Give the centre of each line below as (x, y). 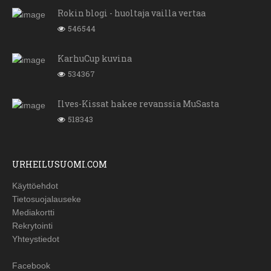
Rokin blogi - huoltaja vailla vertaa (132, 13)
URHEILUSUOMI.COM (60, 165)
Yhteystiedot (36, 239)
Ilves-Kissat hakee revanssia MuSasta (138, 104)
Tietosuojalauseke (47, 199)
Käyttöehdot (35, 186)
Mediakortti (33, 213)
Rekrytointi (32, 226)
